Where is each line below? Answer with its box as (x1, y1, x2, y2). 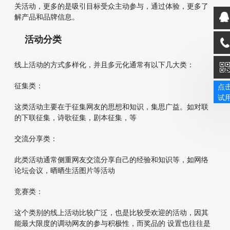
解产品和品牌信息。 (14, 11, 80, 22)
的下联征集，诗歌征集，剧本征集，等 (14, 112, 137, 123)
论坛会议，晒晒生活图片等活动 (14, 165, 116, 176)
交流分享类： (14, 133, 58, 144)
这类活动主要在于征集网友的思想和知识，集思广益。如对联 (14, 101, 209, 112)
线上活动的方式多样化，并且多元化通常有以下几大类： (14, 59, 195, 70)
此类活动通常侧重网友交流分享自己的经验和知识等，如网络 (14, 154, 209, 165)
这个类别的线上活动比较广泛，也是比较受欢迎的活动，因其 (14, 207, 209, 218)
